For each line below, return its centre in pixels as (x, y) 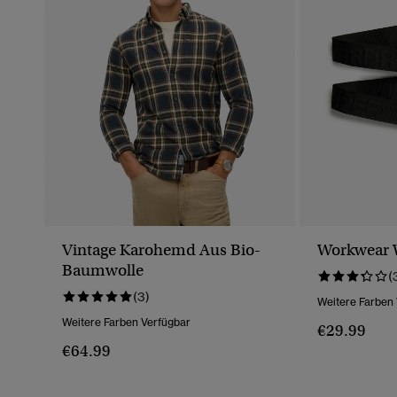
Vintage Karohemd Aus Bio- (161, 250)
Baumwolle (103, 271)
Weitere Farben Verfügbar (126, 323)
